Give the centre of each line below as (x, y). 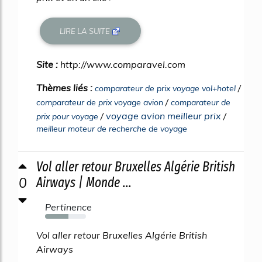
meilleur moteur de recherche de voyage (112, 129)
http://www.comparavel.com (123, 64)
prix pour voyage (67, 116)
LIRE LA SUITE (86, 31)
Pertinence (68, 207)
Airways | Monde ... (84, 182)
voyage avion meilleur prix (163, 116)
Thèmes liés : (65, 88)
